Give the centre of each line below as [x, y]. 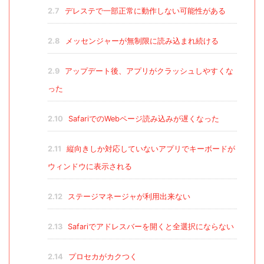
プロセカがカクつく [101, 257]
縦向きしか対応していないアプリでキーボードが [149, 149]
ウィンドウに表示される [90, 167]
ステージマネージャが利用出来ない [128, 197]
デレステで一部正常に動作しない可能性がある [144, 11]
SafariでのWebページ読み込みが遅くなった [142, 119]
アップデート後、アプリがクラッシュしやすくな [148, 71]
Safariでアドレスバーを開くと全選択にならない [149, 227]
